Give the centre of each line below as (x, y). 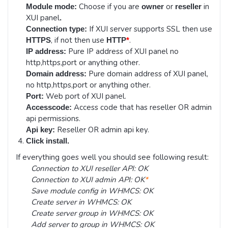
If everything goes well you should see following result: (112, 158)
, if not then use (79, 40)
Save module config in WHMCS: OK (92, 191)
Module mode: (52, 7)
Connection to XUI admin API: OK (88, 180)
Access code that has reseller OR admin (143, 108)
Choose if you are (110, 7)
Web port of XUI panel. (86, 96)
